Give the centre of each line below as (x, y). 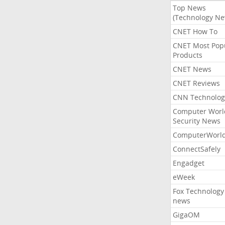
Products (187, 55)
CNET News (192, 69)
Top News (189, 8)
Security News (196, 121)
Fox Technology (198, 191)
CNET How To (195, 31)
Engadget (188, 163)
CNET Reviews (196, 83)
